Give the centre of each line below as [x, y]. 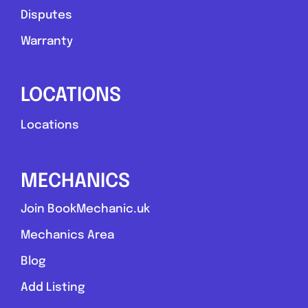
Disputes [46, 16]
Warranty [46, 42]
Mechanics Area [67, 236]
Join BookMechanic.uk [85, 210]
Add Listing [52, 288]
